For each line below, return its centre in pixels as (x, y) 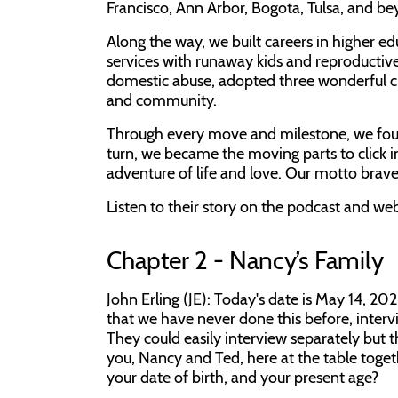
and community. (162, 100)
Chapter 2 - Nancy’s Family (245, 260)
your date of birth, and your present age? (243, 378)
